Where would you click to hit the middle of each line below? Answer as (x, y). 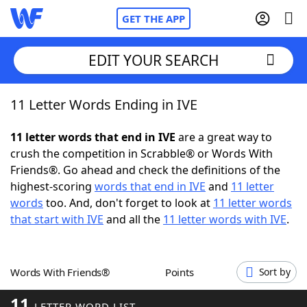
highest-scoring (52, 186)
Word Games (73, 291)
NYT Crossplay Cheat (91, 178)
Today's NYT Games (90, 254)
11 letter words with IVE (225, 219)
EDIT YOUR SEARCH (153, 60)
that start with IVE (57, 219)
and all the (133, 219)
